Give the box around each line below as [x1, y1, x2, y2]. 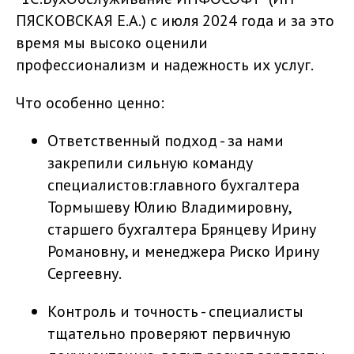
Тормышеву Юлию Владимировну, [47, 197, 291, 217]
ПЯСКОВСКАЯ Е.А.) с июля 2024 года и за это [16, 10, 334, 31]
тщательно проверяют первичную [47, 323, 291, 344]
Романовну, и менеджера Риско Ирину [47, 241, 319, 262]
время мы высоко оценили [16, 32, 208, 53]
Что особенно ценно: [16, 92, 164, 113]
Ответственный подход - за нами [47, 130, 284, 151]
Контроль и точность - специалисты [47, 301, 303, 322]
